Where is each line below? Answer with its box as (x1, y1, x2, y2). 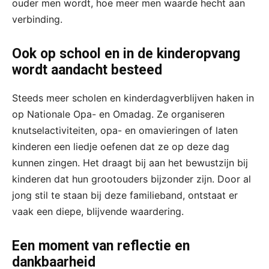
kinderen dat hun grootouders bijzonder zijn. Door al (12, 172, 251, 185)
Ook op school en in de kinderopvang (12, 45, 240, 62)
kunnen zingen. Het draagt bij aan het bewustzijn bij (12, 156, 248, 169)
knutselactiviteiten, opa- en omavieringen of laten (12, 124, 238, 136)
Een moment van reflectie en (12, 237, 190, 254)
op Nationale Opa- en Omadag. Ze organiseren (12, 107, 225, 120)
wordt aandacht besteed (12, 61, 162, 78)
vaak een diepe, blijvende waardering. (12, 205, 184, 217)
